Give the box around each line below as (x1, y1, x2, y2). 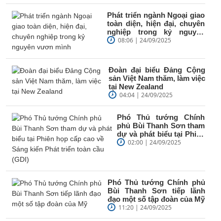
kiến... (117, 146, 138, 155)
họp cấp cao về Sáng (117, 138, 205, 147)
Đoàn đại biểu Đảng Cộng (108, 65, 205, 74)
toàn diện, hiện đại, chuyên (107, 19, 205, 28)
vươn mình (107, 36, 146, 44)
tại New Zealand (108, 82, 163, 91)
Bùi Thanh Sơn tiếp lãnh (107, 186, 205, 195)
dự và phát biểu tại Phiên (117, 129, 205, 138)
